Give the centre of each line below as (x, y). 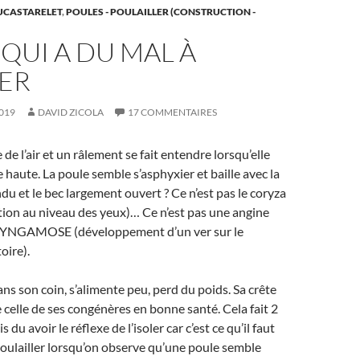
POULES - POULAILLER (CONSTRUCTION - (161, 12)
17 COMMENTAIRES (172, 112)
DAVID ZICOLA (71, 112)
